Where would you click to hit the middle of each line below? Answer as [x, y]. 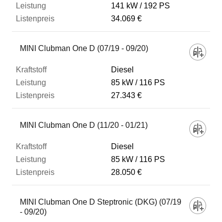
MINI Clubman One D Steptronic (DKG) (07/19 [101, 202]
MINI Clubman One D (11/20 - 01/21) [84, 125]
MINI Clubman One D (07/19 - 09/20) [84, 48]
